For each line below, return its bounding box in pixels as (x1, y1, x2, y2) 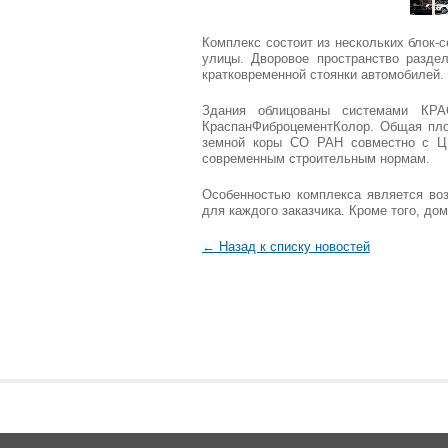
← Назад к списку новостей (202, 238, 370, 254)
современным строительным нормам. (202, 150, 430, 166)
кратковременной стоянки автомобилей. (202, 66, 444, 82)
